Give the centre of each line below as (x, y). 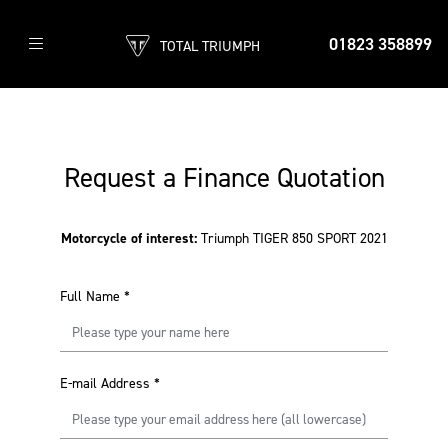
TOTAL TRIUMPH (209, 46)
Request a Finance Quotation (224, 178)
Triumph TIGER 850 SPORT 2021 (294, 238)
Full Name (90, 296)
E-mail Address (105, 383)
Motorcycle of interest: (130, 238)
